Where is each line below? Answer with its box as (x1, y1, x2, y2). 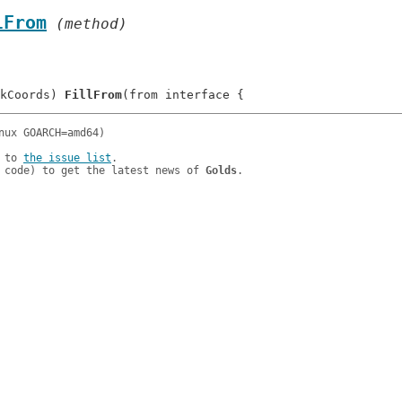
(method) (47, 15, 127, 32)
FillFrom (65, 88, 122, 101)
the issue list (23, 152, 111, 164)
